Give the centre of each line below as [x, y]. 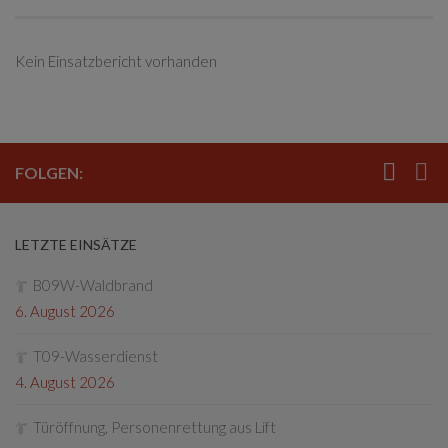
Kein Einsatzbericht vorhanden [116, 61]
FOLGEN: [49, 172]
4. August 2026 [65, 382]
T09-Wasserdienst [95, 356]
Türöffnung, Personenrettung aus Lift [154, 427]
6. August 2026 [65, 311]
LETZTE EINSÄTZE [76, 244]
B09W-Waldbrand [93, 285]
